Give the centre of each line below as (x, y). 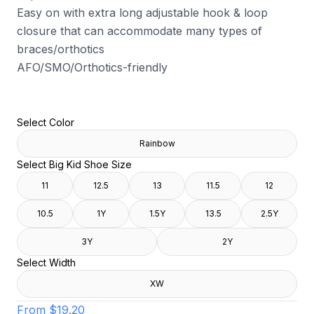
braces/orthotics (61, 49)
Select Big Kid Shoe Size (74, 164)
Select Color (46, 122)
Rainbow (157, 143)
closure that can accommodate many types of (139, 31)
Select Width (46, 262)
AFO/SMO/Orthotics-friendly (92, 67)
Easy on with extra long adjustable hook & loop (142, 13)
